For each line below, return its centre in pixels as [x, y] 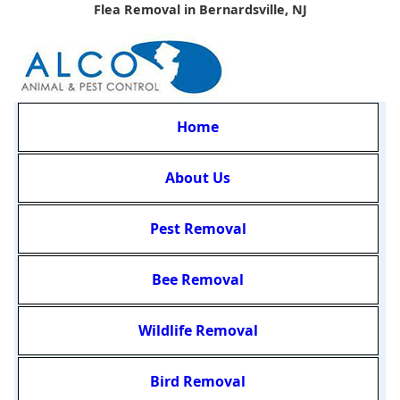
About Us [198, 178]
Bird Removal [198, 382]
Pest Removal [198, 229]
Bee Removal [198, 280]
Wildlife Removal [198, 331]
